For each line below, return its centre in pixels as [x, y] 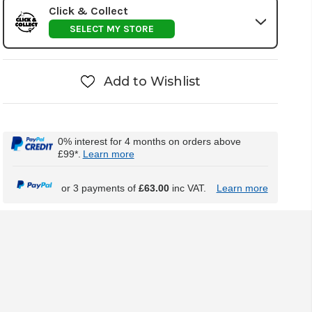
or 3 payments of [100, 188]
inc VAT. [187, 188]
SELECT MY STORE [111, 29]
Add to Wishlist [152, 81]
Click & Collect [88, 10]
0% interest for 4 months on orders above [149, 141]
